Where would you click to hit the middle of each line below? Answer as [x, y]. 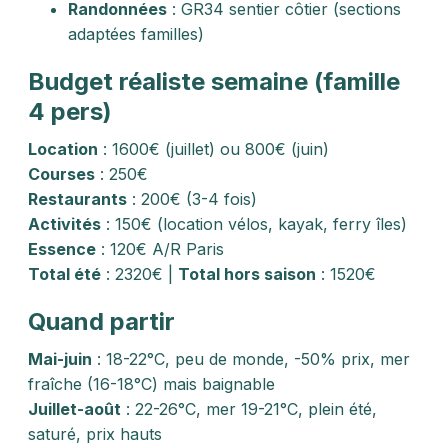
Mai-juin [60, 359]
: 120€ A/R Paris [160, 249]
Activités [64, 224]
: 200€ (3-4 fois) [192, 199]
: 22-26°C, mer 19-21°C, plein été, [249, 409]
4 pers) [70, 111]
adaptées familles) [136, 34]
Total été [64, 274]
